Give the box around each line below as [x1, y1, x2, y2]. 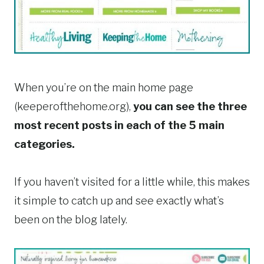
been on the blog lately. [14, 213, 127, 226]
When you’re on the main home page [14, 81, 193, 94]
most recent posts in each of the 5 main [14, 119, 225, 132]
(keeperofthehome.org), [14, 100, 131, 113]
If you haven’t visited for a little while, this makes [14, 176, 250, 189]
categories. [14, 138, 77, 151]
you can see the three [131, 100, 247, 113]
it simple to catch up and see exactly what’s [14, 194, 224, 207]
